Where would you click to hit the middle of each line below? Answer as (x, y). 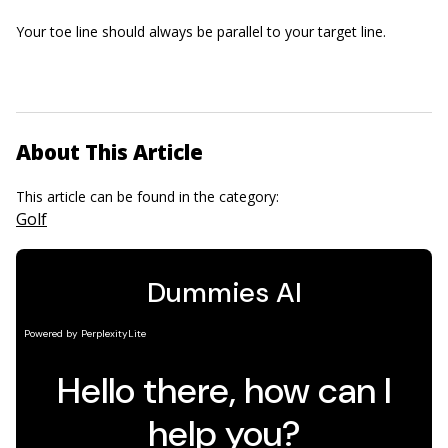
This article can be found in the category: (149, 196)
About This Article (109, 151)
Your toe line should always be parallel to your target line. (201, 31)
